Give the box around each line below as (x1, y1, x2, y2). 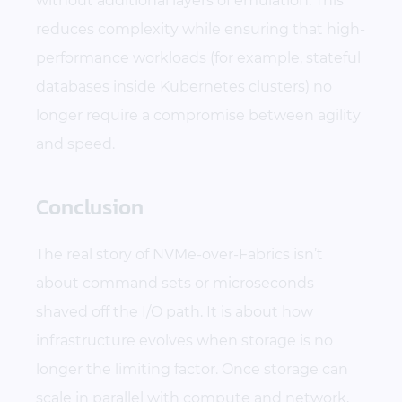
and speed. (36, 135, 115, 153)
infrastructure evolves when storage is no (36, 331, 333, 349)
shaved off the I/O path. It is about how (36, 302, 313, 320)
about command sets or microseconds (36, 274, 314, 292)
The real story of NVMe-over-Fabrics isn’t (36, 245, 323, 263)
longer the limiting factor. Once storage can (36, 360, 348, 378)
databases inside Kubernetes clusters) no (36, 77, 332, 95)
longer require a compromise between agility (36, 106, 361, 124)
